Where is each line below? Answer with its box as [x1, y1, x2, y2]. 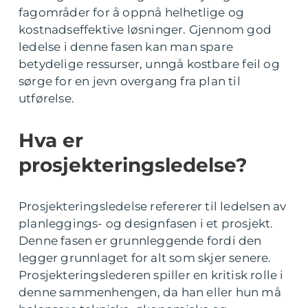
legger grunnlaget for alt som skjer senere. [19, 251, 272, 265]
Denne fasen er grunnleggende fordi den [19, 234, 262, 247]
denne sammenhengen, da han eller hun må [19, 285, 281, 299]
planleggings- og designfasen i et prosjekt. [19, 217, 274, 230]
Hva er [19, 129, 83, 152]
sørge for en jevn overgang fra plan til [19, 74, 241, 88]
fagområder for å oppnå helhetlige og [19, 5, 245, 19]
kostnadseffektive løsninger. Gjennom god [19, 23, 272, 36]
